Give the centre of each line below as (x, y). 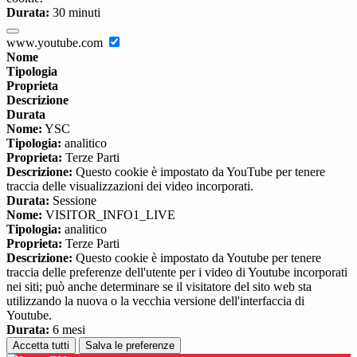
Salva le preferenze (130, 346)
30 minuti (75, 13)
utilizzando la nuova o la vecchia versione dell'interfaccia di (155, 301)
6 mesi (67, 330)
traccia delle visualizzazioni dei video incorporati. (130, 186)
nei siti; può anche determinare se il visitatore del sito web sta (159, 287)
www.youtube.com (56, 43)
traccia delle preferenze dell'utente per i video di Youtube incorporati (177, 273)
